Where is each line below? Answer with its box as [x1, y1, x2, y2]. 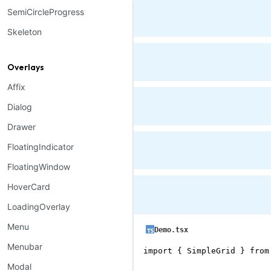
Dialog [7, 102, 32, 112]
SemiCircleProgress [7, 7, 84, 17]
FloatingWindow [7, 162, 70, 172]
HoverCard [7, 181, 50, 192]
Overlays [7, 62, 44, 73]
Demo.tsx [154, 225, 188, 234]
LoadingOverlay [7, 201, 70, 212]
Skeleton [7, 27, 42, 37]
